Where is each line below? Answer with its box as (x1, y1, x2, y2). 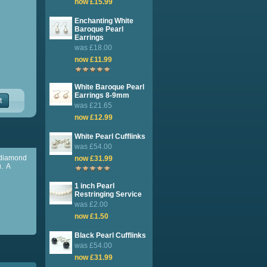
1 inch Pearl (74, 182, 114, 190)
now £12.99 (74, 113, 113, 122)
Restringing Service (74, 190, 142, 198)
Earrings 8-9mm (74, 91, 129, 100)
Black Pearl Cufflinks (74, 231, 146, 240)
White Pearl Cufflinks (74, 132, 145, 141)
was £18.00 (74, 44, 112, 52)
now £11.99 (74, 55, 112, 64)
